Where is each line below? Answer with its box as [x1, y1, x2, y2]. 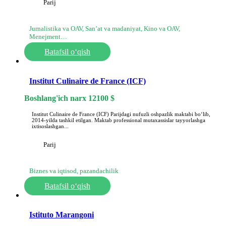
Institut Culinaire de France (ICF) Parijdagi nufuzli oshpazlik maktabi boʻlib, [32, 110, 210, 117]
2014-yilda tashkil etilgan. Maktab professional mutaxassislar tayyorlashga [32, 117, 205, 123]
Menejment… [29, 33, 67, 41]
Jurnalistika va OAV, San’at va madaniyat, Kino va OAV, [29, 25, 180, 33]
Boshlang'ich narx [24, 93, 88, 102]
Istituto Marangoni [29, 210, 94, 219]
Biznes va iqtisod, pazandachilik [29, 166, 119, 175]
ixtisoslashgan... [32, 123, 69, 129]
